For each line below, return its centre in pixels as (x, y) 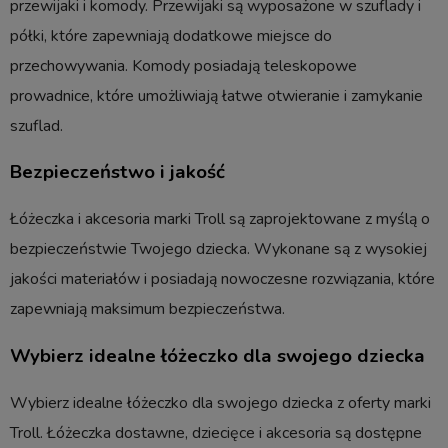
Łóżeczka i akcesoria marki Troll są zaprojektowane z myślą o (220, 219)
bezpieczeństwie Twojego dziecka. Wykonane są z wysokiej (218, 249)
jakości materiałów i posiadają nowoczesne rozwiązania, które (222, 279)
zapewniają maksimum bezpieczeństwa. (147, 309)
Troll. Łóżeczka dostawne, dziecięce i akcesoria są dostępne (216, 432)
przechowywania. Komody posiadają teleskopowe (183, 65)
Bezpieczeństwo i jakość (117, 172)
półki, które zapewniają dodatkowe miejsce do (171, 35)
